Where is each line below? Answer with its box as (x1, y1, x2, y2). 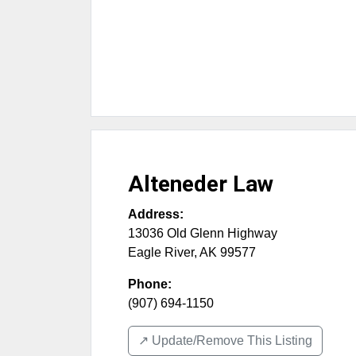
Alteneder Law (128, 171, 273, 198)
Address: (128, 207, 184, 222)
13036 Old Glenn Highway (128, 226, 277, 241)
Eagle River (128, 246, 194, 260)
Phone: (128, 277, 172, 292)
